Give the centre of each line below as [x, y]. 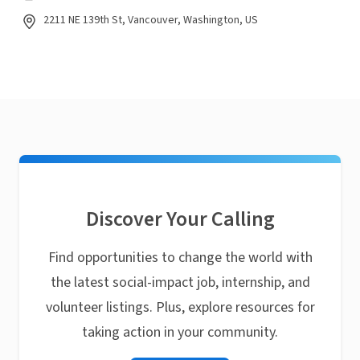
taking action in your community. [180, 332]
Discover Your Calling [180, 219]
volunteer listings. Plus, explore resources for [180, 307]
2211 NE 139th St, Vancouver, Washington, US [151, 20]
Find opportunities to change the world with [180, 258]
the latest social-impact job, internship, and [180, 282]
